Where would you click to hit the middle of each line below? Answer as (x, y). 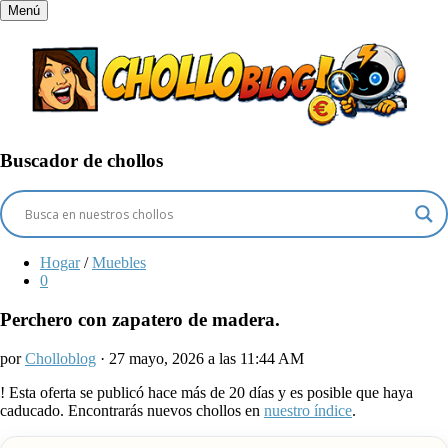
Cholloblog (60, 358)
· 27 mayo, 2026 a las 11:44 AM (200, 358)
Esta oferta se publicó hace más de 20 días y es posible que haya (211, 392)
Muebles (119, 263)
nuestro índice (308, 410)
